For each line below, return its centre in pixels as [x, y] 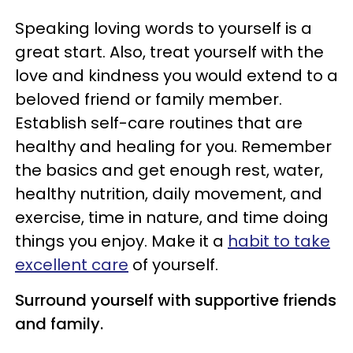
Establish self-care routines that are [159, 123]
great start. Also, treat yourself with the [169, 52]
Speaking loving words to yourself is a [163, 28]
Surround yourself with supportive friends [176, 300]
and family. [59, 323]
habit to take [279, 241]
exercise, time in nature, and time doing [172, 217]
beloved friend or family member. [149, 99]
